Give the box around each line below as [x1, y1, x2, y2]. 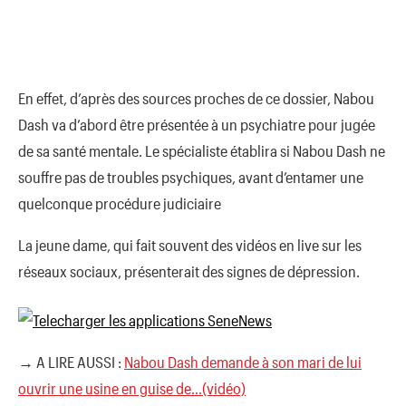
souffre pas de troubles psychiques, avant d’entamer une [18, 167, 363, 186]
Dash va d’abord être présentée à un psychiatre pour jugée [18, 114, 375, 133]
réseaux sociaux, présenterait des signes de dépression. [18, 261, 360, 280]
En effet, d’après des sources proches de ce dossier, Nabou [18, 88, 374, 107]
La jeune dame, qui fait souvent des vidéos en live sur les [18, 235, 362, 254]
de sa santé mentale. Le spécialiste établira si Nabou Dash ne [18, 140, 385, 159]
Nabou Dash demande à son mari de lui [124, 353, 362, 372]
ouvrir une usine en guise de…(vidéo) [18, 379, 246, 398]
